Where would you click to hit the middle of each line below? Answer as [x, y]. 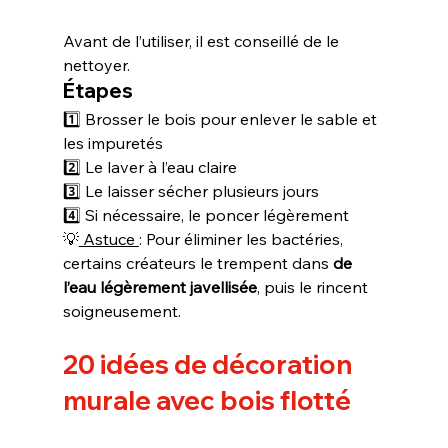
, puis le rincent [314, 286]
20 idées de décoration [209, 364]
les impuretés [112, 142]
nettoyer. [96, 64]
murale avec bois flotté [206, 400]
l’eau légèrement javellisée [159, 286]
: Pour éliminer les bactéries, [242, 238]
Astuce [108, 238]
